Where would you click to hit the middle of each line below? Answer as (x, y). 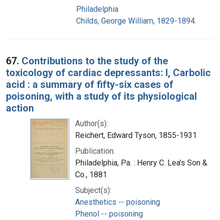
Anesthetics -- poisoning (118, 202)
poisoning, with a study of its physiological (101, 96)
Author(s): (92, 123)
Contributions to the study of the (95, 61)
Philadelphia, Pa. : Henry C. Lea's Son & (141, 163)
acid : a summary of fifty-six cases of (90, 84)
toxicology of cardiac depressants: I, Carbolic (108, 72)
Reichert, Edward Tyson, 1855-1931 (136, 135)
